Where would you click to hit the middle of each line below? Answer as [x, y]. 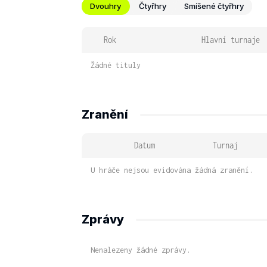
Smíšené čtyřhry [214, 6]
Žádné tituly [116, 65]
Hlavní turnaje [231, 40]
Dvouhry [105, 6]
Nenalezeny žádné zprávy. [141, 250]
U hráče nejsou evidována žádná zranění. [172, 170]
